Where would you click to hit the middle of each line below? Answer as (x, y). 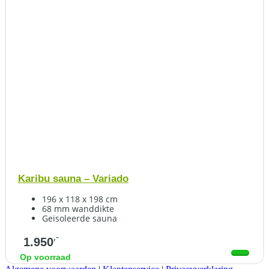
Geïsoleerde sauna (80, 219)
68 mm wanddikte (78, 209)
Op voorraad (45, 257)
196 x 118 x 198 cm (80, 199)
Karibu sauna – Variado (73, 179)
